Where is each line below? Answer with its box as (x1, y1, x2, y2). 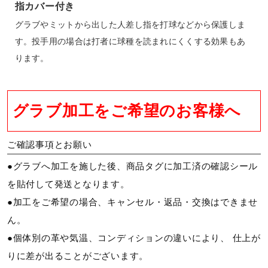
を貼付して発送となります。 (7, 179, 130, 190)
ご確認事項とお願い (7, 139, 92, 150)
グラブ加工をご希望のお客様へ (12, 102, 242, 120)
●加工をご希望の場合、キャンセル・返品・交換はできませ (7, 197, 258, 208)
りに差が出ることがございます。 (7, 251, 149, 261)
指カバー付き (14, 1, 75, 12)
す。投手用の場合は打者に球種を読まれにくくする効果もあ (14, 36, 246, 47)
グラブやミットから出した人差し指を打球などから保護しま (14, 20, 246, 30)
